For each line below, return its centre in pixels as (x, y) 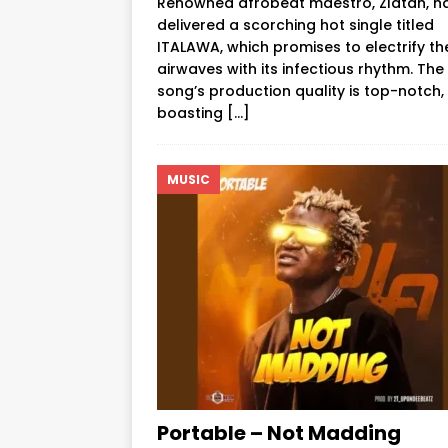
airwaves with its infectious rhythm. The (300, 68)
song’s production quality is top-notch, (300, 90)
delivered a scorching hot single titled (295, 24)
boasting (192, 112)
